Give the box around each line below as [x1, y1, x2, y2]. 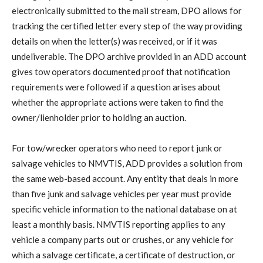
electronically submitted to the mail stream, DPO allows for [12, 5, 242, 16]
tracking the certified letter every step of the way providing [12, 20, 242, 31]
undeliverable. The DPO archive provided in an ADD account [12, 50, 247, 62]
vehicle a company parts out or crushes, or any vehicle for [12, 234, 234, 245]
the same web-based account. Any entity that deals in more [12, 173, 238, 184]
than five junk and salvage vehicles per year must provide [12, 188, 231, 199]
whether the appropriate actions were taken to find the [12, 96, 224, 107]
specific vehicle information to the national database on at [12, 203, 237, 214]
